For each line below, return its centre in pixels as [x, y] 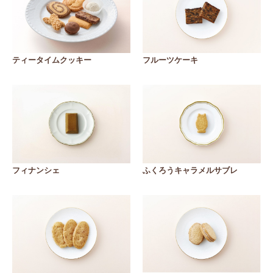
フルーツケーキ [171, 60]
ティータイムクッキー [52, 60]
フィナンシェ [36, 171]
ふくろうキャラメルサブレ [190, 171]
